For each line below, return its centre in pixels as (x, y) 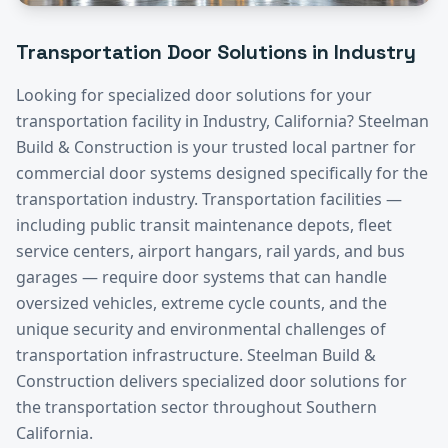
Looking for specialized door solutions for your (194, 95)
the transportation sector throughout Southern (196, 407)
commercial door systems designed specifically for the (222, 173)
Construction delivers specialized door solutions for (211, 381)
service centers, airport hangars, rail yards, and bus (210, 251)
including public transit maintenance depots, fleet (204, 225)
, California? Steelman (347, 121)
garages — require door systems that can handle (201, 277)
